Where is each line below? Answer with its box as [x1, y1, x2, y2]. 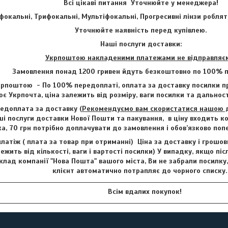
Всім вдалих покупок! [100, 187, 182, 196]
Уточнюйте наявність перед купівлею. [75, 25, 207, 35]
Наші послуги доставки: [100, 39, 182, 48]
